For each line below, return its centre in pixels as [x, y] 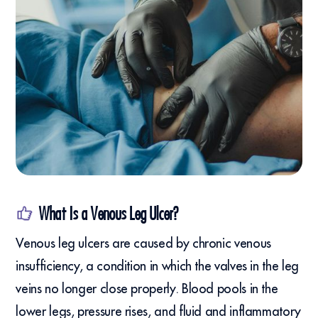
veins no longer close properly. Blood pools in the [147, 289]
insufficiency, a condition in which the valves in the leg [157, 266]
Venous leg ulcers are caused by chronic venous [143, 243]
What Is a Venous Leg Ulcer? [109, 214]
